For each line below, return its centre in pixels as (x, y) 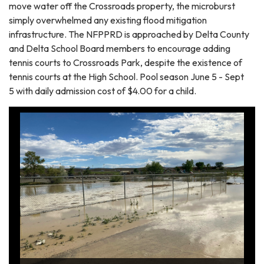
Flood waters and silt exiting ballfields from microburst (129, 257)
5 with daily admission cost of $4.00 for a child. (103, 90)
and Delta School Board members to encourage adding (120, 48)
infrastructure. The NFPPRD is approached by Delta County (129, 34)
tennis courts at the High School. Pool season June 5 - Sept (126, 76)
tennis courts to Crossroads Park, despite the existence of (126, 62)
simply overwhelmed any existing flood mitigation (108, 20)
